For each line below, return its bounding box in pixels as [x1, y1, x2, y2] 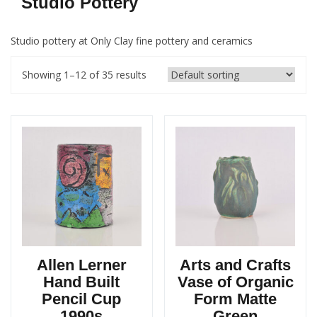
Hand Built [43, 272, 120, 291]
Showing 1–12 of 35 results [22, 68, 146, 81]
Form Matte [194, 289, 277, 308]
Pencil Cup [42, 289, 122, 308]
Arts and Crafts [180, 255, 292, 274]
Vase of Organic [177, 272, 294, 291]
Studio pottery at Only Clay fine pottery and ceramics [11, 34, 253, 47]
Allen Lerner [36, 255, 127, 274]
